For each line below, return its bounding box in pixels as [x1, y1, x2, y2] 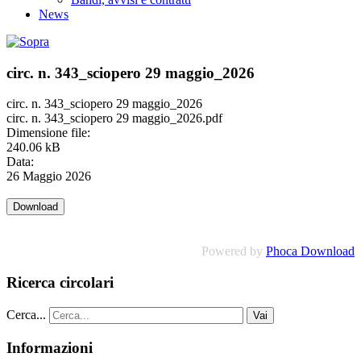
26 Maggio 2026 [6, 169, 91, 184]
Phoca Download [266, 244, 355, 259]
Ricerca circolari [6, 274, 114, 292]
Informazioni [6, 338, 93, 356]
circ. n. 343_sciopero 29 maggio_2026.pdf [6, 111, 222, 126]
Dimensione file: [6, 126, 90, 140]
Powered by [201, 244, 266, 259]
